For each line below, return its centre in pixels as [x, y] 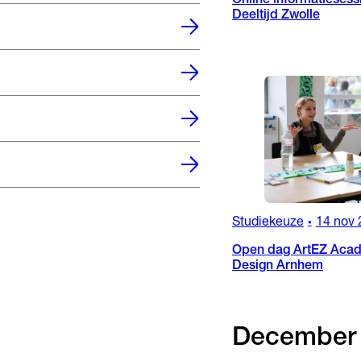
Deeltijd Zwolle [276, 17]
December [294, 339]
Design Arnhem [278, 266]
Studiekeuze [268, 223]
